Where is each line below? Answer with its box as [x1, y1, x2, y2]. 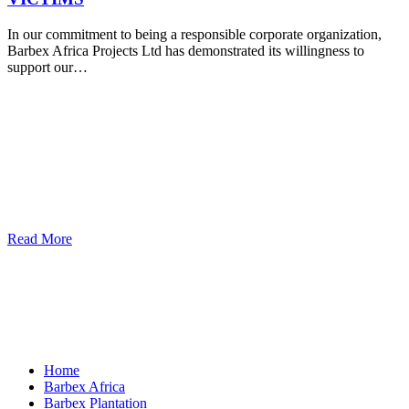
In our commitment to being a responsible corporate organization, [7, 26, 382, 42]
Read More [7, 230, 72, 246]
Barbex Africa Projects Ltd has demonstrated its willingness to [7, 42, 364, 58]
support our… [7, 58, 88, 75]
